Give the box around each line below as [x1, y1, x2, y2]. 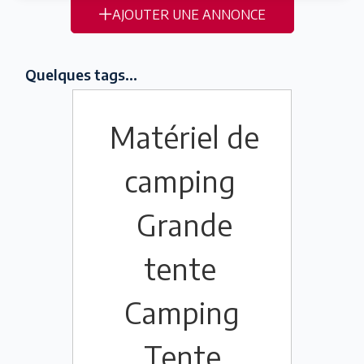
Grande [136, 206, 232, 244]
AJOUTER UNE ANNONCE [111, 6, 266, 23]
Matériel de [109, 119, 259, 156]
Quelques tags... [25, 65, 137, 84]
